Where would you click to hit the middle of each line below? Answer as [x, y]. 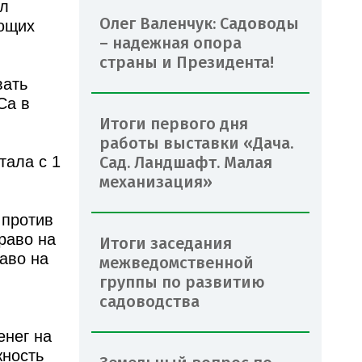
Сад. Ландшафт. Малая [186, 162]
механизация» [156, 181]
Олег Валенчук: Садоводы [199, 23]
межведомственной [177, 262]
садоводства [149, 301]
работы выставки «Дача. [196, 143]
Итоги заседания [166, 243]
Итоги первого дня [174, 123]
